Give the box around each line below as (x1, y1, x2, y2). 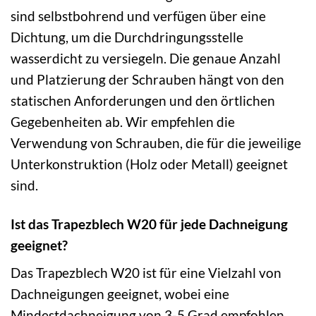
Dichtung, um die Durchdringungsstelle (11, 28, 243, 45)
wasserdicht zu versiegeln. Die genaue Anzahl (11, 49, 281, 66)
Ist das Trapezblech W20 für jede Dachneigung (11, 215, 288, 232)
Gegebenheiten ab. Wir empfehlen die (11, 113, 235, 130)
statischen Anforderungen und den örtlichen (11, 92, 275, 109)
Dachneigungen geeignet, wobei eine (11, 286, 229, 303)
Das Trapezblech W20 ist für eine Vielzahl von (11, 265, 281, 281)
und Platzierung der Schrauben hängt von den (11, 71, 284, 87)
